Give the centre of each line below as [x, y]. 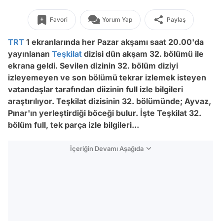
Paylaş [176, 19]
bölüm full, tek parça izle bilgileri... [74, 125]
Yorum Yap [117, 19]
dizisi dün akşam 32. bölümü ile [143, 54]
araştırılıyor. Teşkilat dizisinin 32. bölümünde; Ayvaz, [110, 101]
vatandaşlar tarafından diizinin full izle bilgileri [95, 89]
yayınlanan [30, 54]
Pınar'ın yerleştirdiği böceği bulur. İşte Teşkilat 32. [105, 113]
